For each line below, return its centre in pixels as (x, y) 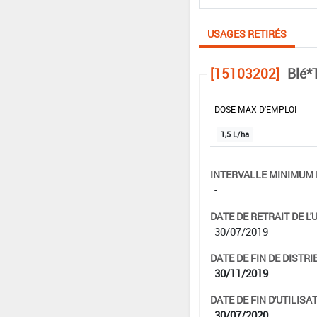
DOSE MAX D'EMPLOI (255, 109)
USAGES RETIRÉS (247, 33)
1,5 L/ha (235, 134)
